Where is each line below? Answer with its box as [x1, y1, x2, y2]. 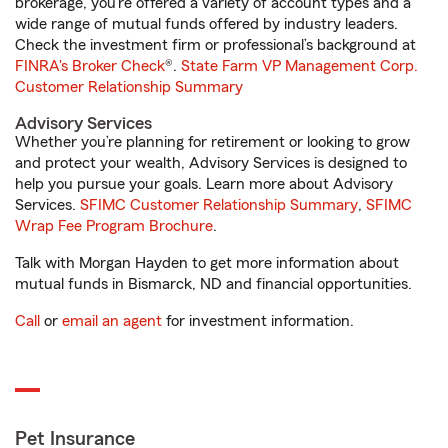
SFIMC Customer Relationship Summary [80, 197, 358, 213]
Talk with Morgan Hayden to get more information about [15, 255, 399, 271]
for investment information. [162, 313, 354, 329]
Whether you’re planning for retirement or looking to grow [15, 134, 410, 150]
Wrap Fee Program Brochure [15, 218, 213, 234]
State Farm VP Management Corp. [181, 58, 418, 74]
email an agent [62, 313, 162, 329]
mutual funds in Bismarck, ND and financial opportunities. [15, 276, 412, 292]
